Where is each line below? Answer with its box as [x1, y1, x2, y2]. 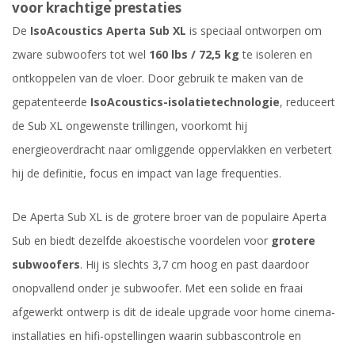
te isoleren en [239, 47, 312, 63]
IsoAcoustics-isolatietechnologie [90, 94, 280, 110]
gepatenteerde [12, 94, 90, 110]
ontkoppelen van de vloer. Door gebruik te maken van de [12, 71, 303, 86]
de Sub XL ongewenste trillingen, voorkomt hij [12, 118, 247, 134]
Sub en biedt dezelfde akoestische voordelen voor [12, 233, 271, 249]
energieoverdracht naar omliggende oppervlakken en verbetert [12, 142, 332, 158]
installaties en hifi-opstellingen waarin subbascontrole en [12, 328, 301, 344]
